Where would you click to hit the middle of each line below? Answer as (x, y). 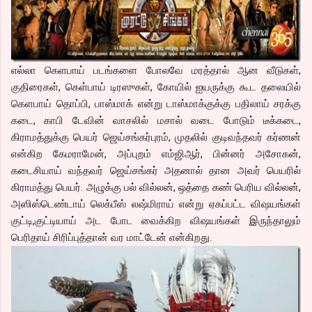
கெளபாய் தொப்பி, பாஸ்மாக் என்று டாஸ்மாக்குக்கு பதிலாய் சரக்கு (156, 103)
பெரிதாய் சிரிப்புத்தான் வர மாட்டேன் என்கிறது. (111, 237)
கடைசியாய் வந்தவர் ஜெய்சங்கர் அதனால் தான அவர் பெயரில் (156, 170)
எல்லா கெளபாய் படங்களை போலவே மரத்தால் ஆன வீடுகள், (156, 70)
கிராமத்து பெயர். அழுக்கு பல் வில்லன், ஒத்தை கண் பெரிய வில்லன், (156, 187)
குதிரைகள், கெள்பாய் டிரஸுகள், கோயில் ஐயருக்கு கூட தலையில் (156, 87)
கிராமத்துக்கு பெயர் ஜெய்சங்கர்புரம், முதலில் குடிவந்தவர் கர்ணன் (156, 137)
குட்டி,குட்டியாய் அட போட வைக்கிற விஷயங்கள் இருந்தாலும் (156, 220)
